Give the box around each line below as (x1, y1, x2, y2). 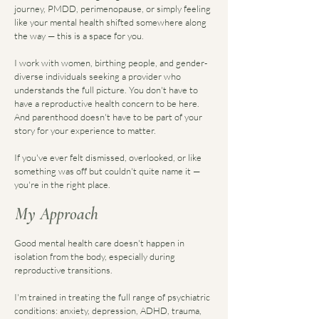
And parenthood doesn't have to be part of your (14, 111, 202, 122)
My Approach (15, 204, 98, 224)
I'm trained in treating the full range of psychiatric (14, 291, 210, 303)
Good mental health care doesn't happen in (14, 237, 184, 249)
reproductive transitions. (14, 264, 113, 276)
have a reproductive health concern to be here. (14, 98, 199, 109)
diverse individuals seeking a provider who (14, 70, 181, 82)
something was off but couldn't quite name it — (14, 165, 200, 177)
